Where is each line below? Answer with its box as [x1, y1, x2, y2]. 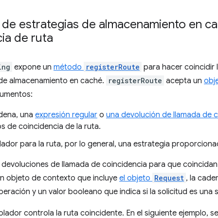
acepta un [164, 76, 204, 86]
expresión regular [35, 110, 97, 120]
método [54, 62, 84, 72]
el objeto [119, 173, 152, 183]
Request [154, 173, 184, 182]
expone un [12, 62, 54, 72]
